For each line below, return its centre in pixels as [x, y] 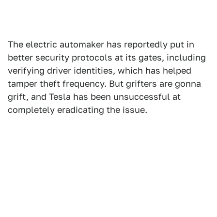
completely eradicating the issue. [77, 110]
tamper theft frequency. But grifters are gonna [104, 84]
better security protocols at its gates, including [107, 58]
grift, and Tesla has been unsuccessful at [94, 97]
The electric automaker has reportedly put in [101, 45]
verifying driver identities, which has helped [100, 71]
